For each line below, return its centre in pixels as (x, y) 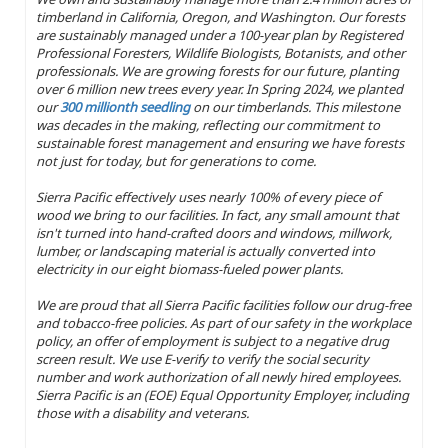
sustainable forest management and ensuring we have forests (220, 142)
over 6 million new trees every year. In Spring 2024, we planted (219, 88)
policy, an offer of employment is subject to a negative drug (212, 340)
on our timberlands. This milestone (295, 106)
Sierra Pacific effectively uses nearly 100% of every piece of (208, 196)
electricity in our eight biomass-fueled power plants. (189, 268)
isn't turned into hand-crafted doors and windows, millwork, (214, 232)
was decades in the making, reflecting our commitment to (208, 124)
